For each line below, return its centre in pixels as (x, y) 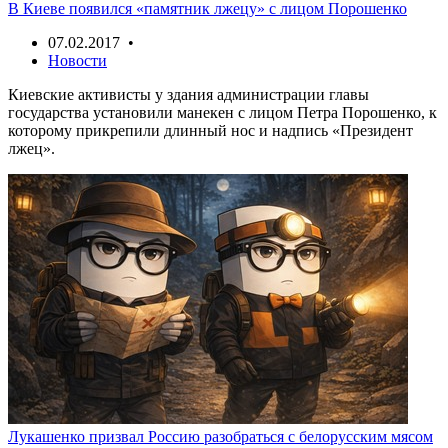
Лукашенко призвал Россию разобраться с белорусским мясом (220, 436)
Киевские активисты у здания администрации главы (188, 94)
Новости (77, 60)
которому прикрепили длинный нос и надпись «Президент (210, 130)
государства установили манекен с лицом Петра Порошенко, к (222, 112)
